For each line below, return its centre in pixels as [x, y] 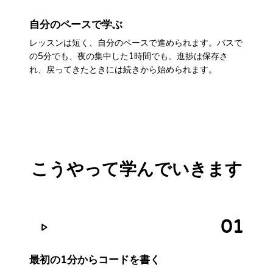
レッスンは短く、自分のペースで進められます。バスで [136, 43]
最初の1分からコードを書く [95, 260]
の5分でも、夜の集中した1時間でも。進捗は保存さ [129, 56]
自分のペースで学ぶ [76, 25]
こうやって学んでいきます [136, 169]
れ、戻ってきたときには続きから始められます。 [123, 70]
